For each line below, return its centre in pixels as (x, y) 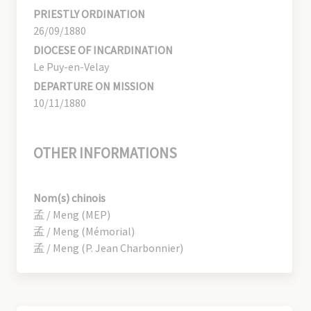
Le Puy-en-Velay (71, 66)
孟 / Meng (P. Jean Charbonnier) (108, 247)
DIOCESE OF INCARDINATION (103, 50)
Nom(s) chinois (69, 197)
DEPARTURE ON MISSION (94, 86)
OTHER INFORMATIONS (105, 153)
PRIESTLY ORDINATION (89, 14)
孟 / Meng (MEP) (72, 214)
